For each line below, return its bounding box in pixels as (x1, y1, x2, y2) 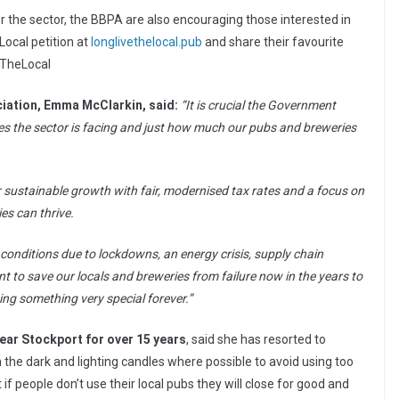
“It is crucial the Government (181, 98, 336, 113)
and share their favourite (202, 35, 344, 50)
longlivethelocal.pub (91, 35, 202, 50)
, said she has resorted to (186, 332, 326, 347)
